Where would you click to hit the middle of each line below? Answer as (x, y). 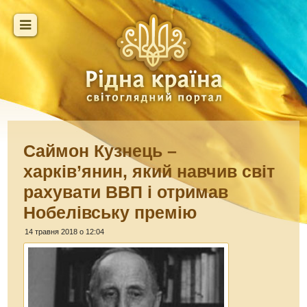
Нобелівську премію (110, 212)
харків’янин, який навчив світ (149, 171)
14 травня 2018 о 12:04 (65, 232)
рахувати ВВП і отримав (126, 192)
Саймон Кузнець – (100, 151)
